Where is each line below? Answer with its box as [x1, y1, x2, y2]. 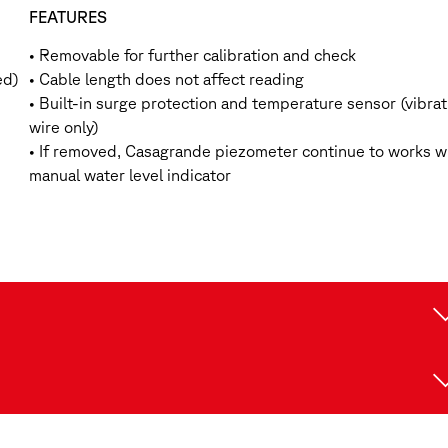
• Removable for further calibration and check [29, 46, 356, 65]
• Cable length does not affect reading [29, 70, 304, 89]
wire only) [29, 118, 99, 137]
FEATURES [29, 7, 107, 26]
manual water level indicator [29, 166, 231, 185]
